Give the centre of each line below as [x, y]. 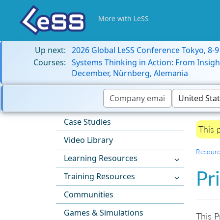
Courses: [50, 62]
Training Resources [99, 177]
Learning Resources [101, 158]
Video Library [88, 140]
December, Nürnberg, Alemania [130, 73]
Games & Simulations [104, 213]
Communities [89, 195]
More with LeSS [124, 18]
